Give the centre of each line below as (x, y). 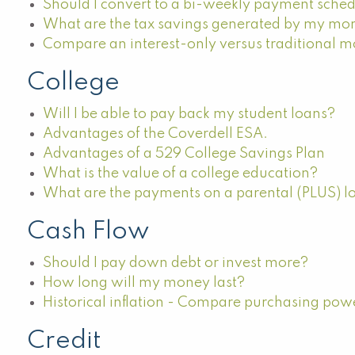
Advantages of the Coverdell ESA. (156, 134)
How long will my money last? (144, 283)
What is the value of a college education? (181, 174)
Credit (65, 341)
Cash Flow (88, 232)
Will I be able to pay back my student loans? (189, 114)
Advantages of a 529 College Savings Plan (184, 154)
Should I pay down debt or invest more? (176, 263)
